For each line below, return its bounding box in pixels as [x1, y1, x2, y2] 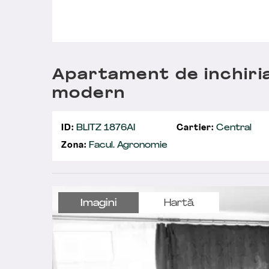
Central [213, 123, 252, 133]
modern [52, 87, 126, 101]
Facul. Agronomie [86, 141, 168, 150]
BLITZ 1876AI [73, 123, 135, 133]
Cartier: [176, 123, 214, 133]
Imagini [80, 199, 117, 208]
